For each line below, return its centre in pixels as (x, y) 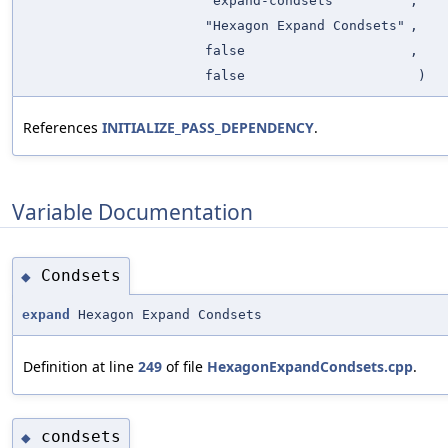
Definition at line (80, 366)
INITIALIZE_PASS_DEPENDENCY (208, 127)
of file (184, 366)
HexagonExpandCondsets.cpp (310, 366)
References (62, 127)
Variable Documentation (132, 211)
